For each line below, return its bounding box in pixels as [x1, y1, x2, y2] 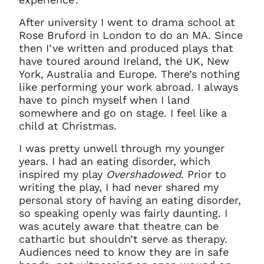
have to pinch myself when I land [19, 94, 190, 106]
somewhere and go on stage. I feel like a [19, 107, 227, 119]
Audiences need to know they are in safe [19, 246, 229, 258]
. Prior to [181, 168, 226, 180]
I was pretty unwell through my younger [19, 142, 225, 154]
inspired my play [19, 168, 106, 180]
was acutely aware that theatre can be [19, 220, 219, 232]
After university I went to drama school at [19, 16, 235, 28]
